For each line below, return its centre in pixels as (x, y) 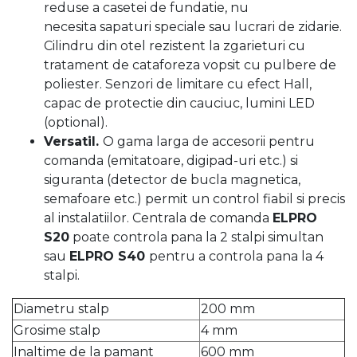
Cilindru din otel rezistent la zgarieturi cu (175, 46)
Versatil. (73, 141)
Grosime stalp (57, 330)
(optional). (76, 122)
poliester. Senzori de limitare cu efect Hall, (178, 84)
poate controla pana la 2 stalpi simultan (196, 237)
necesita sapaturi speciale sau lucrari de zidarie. (193, 27)
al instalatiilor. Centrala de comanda (158, 218)
